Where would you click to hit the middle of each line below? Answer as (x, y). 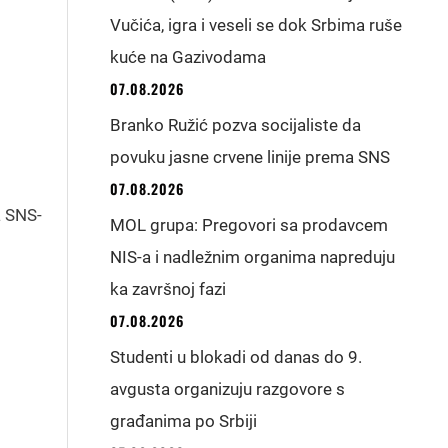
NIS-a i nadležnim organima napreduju (253, 257)
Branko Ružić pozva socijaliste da (236, 125)
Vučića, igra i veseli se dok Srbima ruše (256, 25)
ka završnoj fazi (168, 289)
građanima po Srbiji (184, 421)
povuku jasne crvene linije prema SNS (250, 157)
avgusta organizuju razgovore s (228, 389)
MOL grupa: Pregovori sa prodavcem (249, 225)
